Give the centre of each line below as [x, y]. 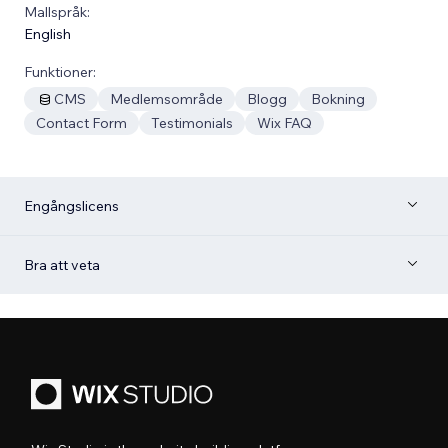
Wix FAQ [284, 122]
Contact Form [81, 122]
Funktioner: [60, 71]
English [47, 33]
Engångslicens [71, 205]
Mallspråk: [57, 11]
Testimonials [192, 122]
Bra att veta [62, 264]
